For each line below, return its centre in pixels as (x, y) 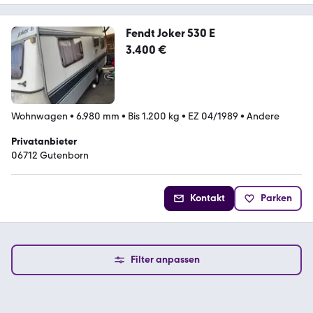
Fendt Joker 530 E (170, 34)
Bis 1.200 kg (154, 117)
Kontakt (208, 198)
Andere (263, 117)
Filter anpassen (165, 260)
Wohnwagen (39, 117)
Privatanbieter (44, 142)
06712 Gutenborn (50, 156)
